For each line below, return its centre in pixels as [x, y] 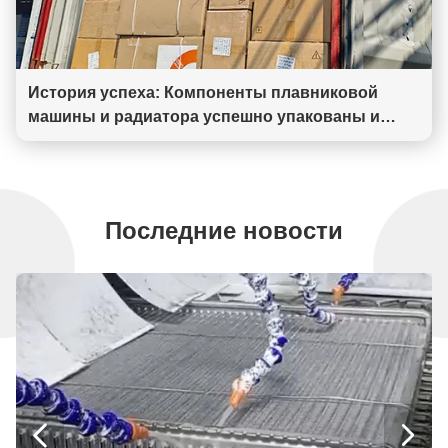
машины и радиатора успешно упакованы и [204, 116]
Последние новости [224, 230]
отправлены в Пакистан [124, 140]
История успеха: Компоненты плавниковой [203, 92]
